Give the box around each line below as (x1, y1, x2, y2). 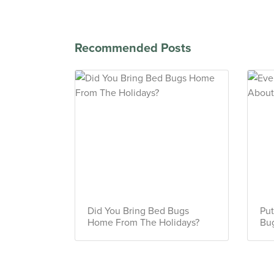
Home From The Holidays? (87, 215, 199, 229)
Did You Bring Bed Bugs (87, 203, 189, 217)
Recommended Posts (75, 38, 191, 56)
